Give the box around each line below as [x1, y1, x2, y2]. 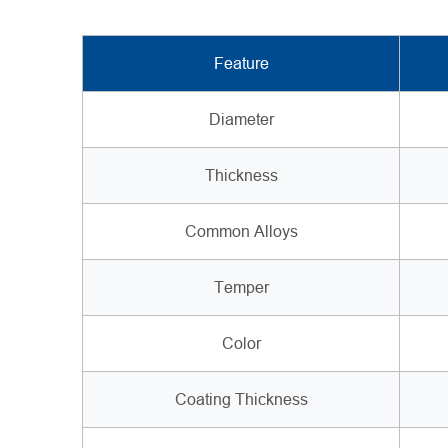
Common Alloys [184, 223, 298, 241]
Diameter [208, 111, 274, 129]
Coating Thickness [174, 391, 308, 409]
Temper [213, 279, 269, 297]
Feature [213, 55, 269, 73]
